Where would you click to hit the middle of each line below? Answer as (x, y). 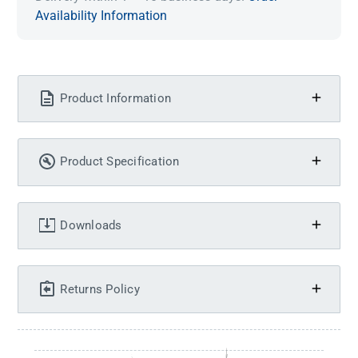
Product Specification (120, 162)
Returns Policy (100, 289)
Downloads (91, 225)
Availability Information (101, 15)
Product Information (116, 98)
